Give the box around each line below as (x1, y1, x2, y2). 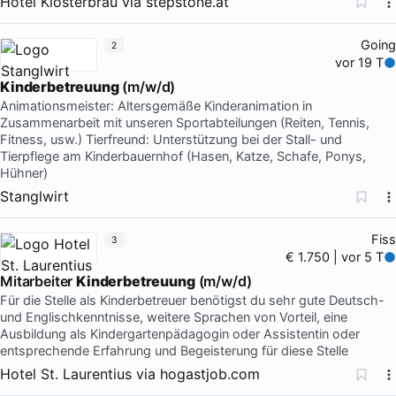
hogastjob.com (160, 364, 260, 383)
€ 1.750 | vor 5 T (286, 248, 385, 265)
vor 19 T (335, 54, 385, 71)
